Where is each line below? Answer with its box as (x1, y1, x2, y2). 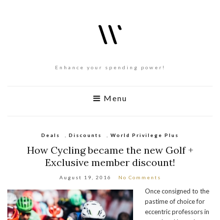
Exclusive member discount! (45, 156, 175, 168)
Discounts (69, 132, 102, 138)
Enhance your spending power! (55, 64, 165, 70)
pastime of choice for (145, 197, 205, 205)
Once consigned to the (145, 187, 209, 195)
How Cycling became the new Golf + (27, 144, 193, 156)
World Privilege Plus (110, 132, 179, 138)
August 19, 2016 (59, 174, 111, 180)
